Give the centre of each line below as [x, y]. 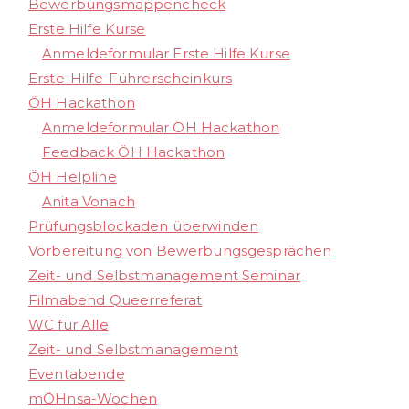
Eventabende [77, 374]
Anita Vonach [89, 202]
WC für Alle [68, 325]
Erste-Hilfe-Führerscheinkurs [131, 79]
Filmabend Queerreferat [115, 300]
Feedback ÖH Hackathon [134, 152]
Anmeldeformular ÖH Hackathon [161, 128]
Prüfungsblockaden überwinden [144, 226]
